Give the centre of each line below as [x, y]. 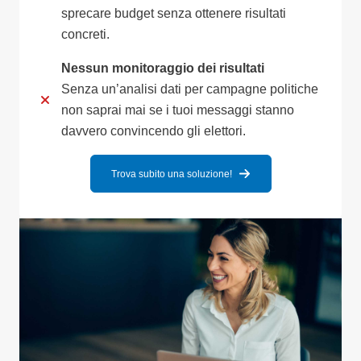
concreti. [85, 35]
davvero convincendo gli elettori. [154, 131]
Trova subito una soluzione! [171, 174]
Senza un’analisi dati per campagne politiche [190, 89]
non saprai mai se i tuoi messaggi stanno [178, 110]
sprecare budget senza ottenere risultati [174, 14]
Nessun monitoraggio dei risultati [163, 68]
